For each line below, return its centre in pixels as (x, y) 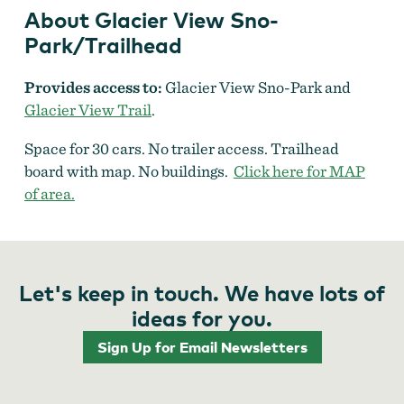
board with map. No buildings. (129, 171)
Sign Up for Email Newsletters (202, 347)
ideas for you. (202, 318)
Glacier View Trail (87, 110)
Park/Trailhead (103, 45)
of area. (49, 194)
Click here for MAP (299, 171)
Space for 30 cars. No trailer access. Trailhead (181, 149)
